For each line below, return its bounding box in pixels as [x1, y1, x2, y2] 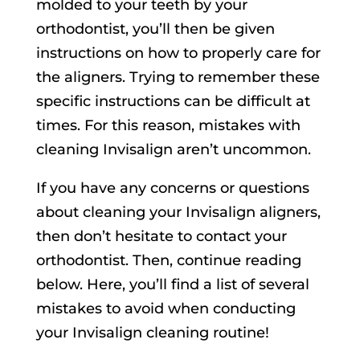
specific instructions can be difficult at [35, 92, 310, 111]
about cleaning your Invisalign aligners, [35, 203, 321, 222]
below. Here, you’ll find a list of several [35, 276, 309, 294]
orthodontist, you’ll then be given [35, 20, 275, 39]
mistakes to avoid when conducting [35, 300, 296, 318]
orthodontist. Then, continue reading [35, 252, 301, 270]
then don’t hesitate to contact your [35, 227, 287, 246]
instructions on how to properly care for [35, 44, 321, 63]
